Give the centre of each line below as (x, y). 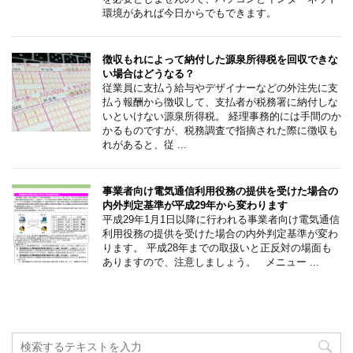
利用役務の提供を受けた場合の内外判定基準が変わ (220, 234)
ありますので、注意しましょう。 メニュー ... (211, 262)
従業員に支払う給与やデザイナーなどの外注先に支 (220, 88)
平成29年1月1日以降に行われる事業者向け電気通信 (221, 220)
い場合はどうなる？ (149, 74)
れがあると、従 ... (145, 145)
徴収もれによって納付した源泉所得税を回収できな (220, 60)
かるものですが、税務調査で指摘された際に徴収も (220, 131)
